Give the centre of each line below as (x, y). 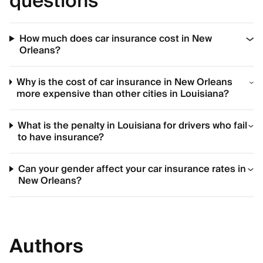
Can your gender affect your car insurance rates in (132, 169)
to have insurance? (61, 137)
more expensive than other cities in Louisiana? (123, 94)
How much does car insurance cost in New (115, 39)
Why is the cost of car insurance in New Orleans (125, 82)
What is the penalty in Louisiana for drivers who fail (133, 126)
